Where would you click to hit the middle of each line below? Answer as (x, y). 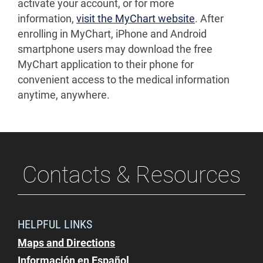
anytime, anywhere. (64, 95)
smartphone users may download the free (115, 49)
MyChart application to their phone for (106, 64)
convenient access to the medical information (124, 80)
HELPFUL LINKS (55, 224)
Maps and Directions (66, 243)
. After (209, 18)
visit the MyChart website (136, 18)
